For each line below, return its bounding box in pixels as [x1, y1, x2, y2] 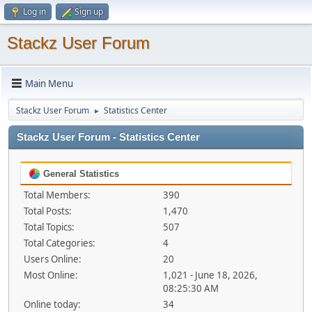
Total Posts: [24, 205, 72, 217]
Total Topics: [24, 221, 75, 233]
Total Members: [24, 189, 91, 201]
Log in [23, 6, 46, 17]
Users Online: [24, 253, 81, 265]
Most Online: [24, 269, 78, 281]
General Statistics [40, 169, 119, 179]
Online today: [24, 298, 81, 311]
